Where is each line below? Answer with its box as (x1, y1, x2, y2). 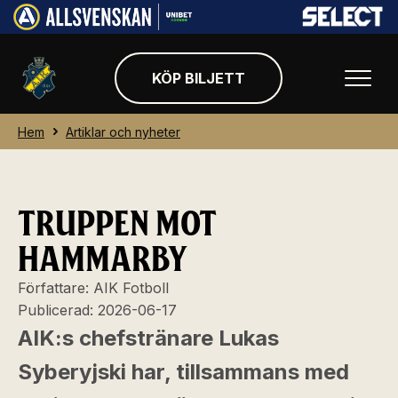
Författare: (18, 279, 93, 297)
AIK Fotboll (93, 279, 169, 297)
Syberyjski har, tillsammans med (18, 359, 349, 385)
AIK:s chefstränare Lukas (18, 325, 279, 351)
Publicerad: (18, 301, 98, 319)
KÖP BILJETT (151, 68, 245, 87)
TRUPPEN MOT (18, 203, 217, 244)
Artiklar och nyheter (66, 123, 180, 139)
